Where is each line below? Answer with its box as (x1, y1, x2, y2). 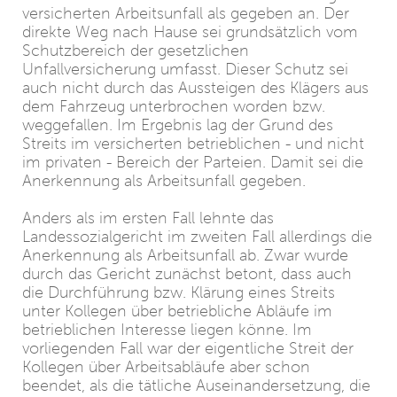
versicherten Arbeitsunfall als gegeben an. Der (22, 4, 349, 22)
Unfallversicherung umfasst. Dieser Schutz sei (22, 60, 348, 78)
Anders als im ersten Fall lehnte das (22, 209, 274, 227)
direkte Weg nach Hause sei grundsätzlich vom (22, 23, 358, 41)
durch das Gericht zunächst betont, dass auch (22, 265, 352, 283)
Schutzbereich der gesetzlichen (22, 42, 249, 59)
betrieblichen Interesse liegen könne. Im (22, 321, 312, 339)
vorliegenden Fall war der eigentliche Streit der (22, 339, 354, 357)
